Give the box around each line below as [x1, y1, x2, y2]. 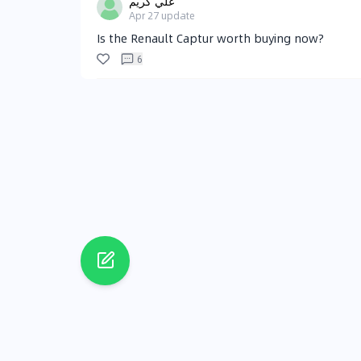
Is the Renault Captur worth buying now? [97, 29, 324, 48]
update [161, 8, 195, 23]
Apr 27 [129, 8, 159, 23]
